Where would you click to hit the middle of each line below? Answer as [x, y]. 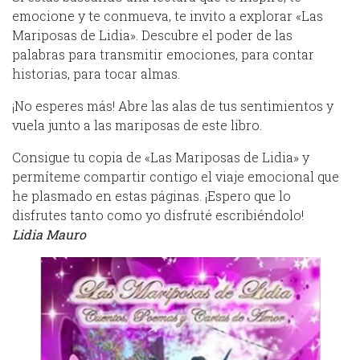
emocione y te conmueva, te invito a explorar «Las [168, 15]
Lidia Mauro [49, 234]
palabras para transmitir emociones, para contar [163, 54]
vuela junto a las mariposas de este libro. [137, 125]
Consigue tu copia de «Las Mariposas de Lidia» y [161, 157]
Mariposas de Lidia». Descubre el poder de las [152, 35]
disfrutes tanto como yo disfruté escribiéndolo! [158, 215]
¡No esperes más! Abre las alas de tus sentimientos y [173, 105]
